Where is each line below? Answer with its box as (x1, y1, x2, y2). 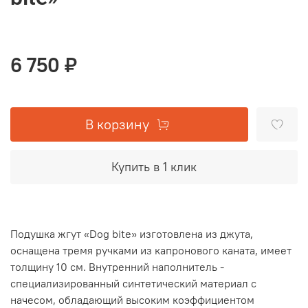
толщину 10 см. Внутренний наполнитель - (10, 260, 224, 274)
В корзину (85, 115, 149, 133)
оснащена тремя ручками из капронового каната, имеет (10, 243, 291, 258)
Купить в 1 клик (111, 159, 197, 175)
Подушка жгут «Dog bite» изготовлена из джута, (10, 227, 253, 241)
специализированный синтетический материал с (10, 276, 256, 291)
